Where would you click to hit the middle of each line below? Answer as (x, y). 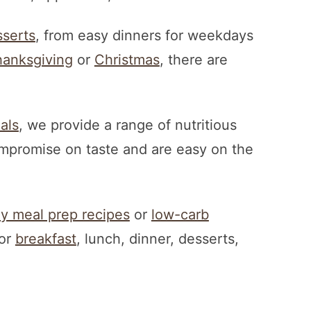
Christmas (127, 59)
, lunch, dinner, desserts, (157, 238)
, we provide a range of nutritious (127, 125)
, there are (193, 59)
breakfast (45, 238)
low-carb (180, 214)
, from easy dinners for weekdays (144, 35)
